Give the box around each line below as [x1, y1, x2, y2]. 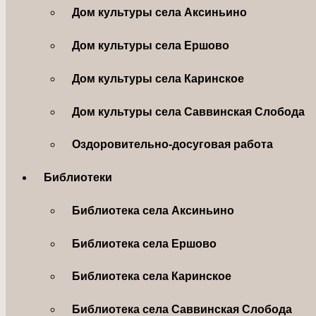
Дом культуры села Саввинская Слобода [72, 105, 305, 118]
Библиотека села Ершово [72, 237, 217, 250]
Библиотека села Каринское [72, 270, 232, 283]
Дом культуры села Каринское [72, 72, 245, 85]
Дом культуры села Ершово [72, 39, 230, 52]
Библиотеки [44, 171, 113, 184]
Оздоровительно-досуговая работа [72, 138, 274, 151]
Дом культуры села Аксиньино [72, 6, 248, 19]
